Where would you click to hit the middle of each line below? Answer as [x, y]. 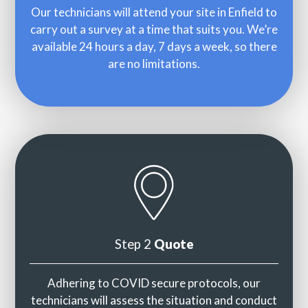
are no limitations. [154, 63]
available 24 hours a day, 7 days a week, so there [154, 46]
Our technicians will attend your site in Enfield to [154, 12]
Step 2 [134, 244]
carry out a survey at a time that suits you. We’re [154, 29]
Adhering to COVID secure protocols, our [154, 283]
